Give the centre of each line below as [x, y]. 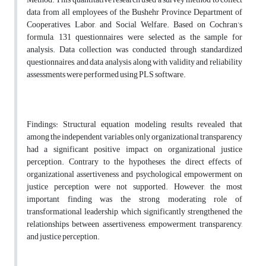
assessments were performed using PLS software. [106, 75]
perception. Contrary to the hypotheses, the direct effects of [134, 162]
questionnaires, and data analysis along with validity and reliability [134, 62]
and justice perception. [63, 237]
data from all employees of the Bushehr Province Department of [134, 12]
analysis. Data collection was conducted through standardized [134, 50]
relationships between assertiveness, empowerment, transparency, [134, 224]
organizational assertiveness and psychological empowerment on [134, 175]
